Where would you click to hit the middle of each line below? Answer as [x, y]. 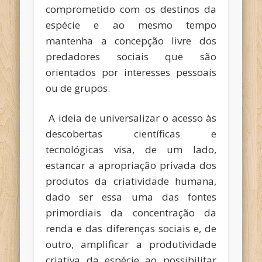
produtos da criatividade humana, [131, 181]
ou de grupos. [78, 88]
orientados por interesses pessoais [131, 73]
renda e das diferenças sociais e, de [131, 229]
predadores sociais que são [131, 57]
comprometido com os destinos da [131, 9]
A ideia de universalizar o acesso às [131, 118]
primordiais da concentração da [131, 213]
